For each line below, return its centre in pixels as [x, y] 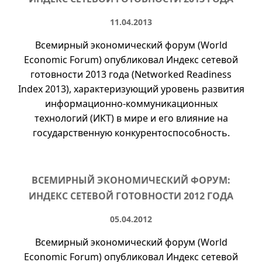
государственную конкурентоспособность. [131, 133]
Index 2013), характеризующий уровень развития [131, 89]
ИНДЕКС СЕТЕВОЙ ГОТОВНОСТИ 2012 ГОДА [131, 196]
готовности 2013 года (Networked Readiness [131, 74]
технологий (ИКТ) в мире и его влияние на [131, 118]
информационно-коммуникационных [131, 104]
